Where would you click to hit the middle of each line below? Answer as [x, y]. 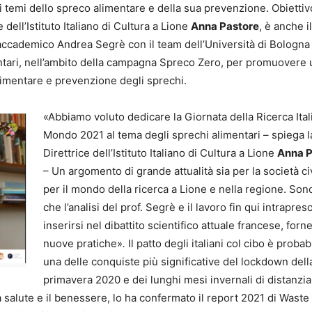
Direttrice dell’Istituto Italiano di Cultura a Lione [160, 153]
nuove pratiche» [83, 244]
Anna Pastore [225, 26]
